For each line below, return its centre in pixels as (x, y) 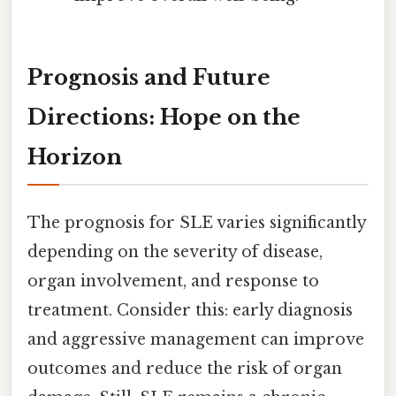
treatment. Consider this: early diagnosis (190, 310)
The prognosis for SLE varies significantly (197, 222)
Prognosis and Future (149, 77)
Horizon (75, 156)
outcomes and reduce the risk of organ (185, 368)
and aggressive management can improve (196, 339)
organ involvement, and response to (173, 281)
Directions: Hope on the (164, 117)
